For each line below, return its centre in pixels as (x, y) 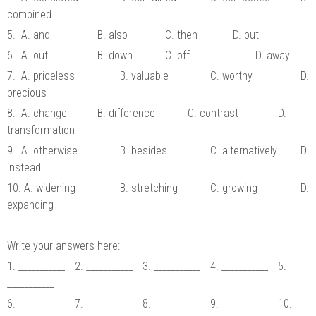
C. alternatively (247, 150)
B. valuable (147, 75)
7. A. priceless (44, 75)
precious (28, 92)
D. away (274, 55)
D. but (247, 35)
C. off (180, 55)
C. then (184, 35)
